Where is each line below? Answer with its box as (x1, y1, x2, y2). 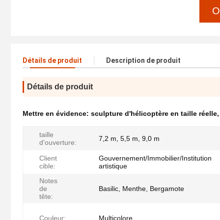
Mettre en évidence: (23, 110, 91, 118)
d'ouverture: (39, 138, 77, 147)
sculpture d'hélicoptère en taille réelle (91, 110, 217, 118)
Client (39, 154, 57, 163)
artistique (99, 162, 127, 170)
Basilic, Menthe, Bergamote (99, 185, 184, 193)
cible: (39, 162, 55, 170)
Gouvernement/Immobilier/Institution (99, 154, 212, 163)
